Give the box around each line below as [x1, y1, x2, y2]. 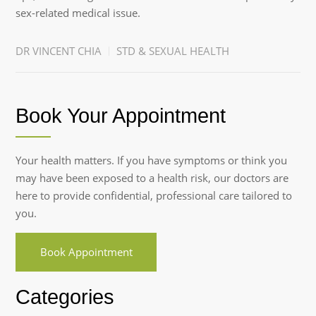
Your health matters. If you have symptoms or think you [16, 153, 288, 167]
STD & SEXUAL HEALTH [116, 44, 230, 58]
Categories [16, 286, 115, 308]
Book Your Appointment [16, 104, 226, 127]
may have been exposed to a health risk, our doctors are [16, 171, 289, 185]
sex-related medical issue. [16, 6, 141, 20]
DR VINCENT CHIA [16, 44, 102, 58]
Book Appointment [39, 245, 133, 259]
